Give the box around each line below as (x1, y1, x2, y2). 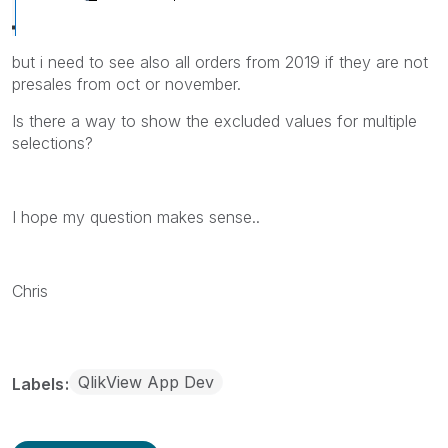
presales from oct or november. (12, 73, 241, 94)
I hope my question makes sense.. (12, 206, 260, 227)
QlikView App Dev (78, 371, 214, 392)
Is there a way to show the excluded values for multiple (12, 110, 417, 131)
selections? (12, 132, 93, 153)
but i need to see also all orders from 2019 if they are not (12, 51, 428, 72)
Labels (12, 373, 68, 394)
